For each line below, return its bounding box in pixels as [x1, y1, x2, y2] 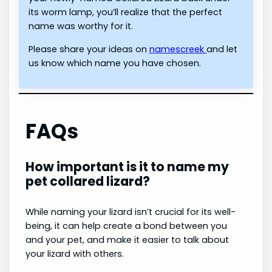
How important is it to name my [25, 158, 229, 176]
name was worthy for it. [29, 20, 136, 33]
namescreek [149, 42, 207, 55]
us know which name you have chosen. [29, 56, 202, 69]
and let [206, 42, 238, 55]
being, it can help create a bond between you [25, 220, 227, 233]
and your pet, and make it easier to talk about [25, 234, 229, 246]
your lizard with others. [25, 248, 124, 260]
